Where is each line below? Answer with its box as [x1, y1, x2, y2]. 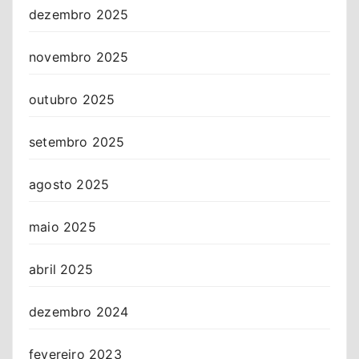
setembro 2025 [29, 133, 125, 150]
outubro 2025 [29, 91, 115, 107]
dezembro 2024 [29, 303, 129, 320]
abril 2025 [29, 260, 93, 277]
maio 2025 [29, 218, 96, 235]
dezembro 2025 [29, 6, 129, 22]
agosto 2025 [29, 175, 110, 192]
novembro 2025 [29, 48, 129, 65]
